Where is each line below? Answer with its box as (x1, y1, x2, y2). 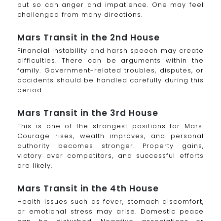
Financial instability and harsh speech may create (17, 46, 204, 56)
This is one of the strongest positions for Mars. (17, 121, 204, 131)
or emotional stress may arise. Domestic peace (17, 206, 204, 216)
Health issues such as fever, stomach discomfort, (17, 196, 204, 206)
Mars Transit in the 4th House (17, 182, 159, 194)
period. (17, 85, 43, 95)
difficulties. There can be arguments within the (17, 56, 204, 66)
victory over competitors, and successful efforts (17, 151, 204, 160)
